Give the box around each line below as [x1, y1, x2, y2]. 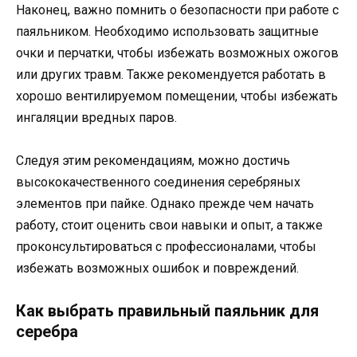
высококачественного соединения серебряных [16, 175, 300, 190]
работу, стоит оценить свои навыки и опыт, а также [16, 218, 323, 233]
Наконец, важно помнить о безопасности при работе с [16, 2, 339, 18]
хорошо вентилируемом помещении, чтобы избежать [16, 88, 338, 104]
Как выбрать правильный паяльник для [16, 301, 319, 321]
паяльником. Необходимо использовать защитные [16, 23, 319, 39]
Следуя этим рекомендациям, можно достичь [16, 153, 290, 169]
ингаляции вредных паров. [16, 109, 177, 125]
